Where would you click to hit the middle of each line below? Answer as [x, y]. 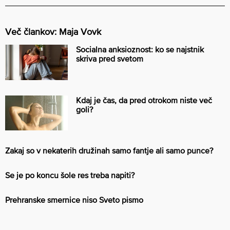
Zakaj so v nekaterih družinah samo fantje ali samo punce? [109, 151]
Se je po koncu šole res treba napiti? [70, 175]
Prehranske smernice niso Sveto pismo [74, 200]
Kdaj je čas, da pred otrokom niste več [144, 100]
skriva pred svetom [110, 58]
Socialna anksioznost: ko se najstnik [140, 49]
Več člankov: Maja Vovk [53, 31]
